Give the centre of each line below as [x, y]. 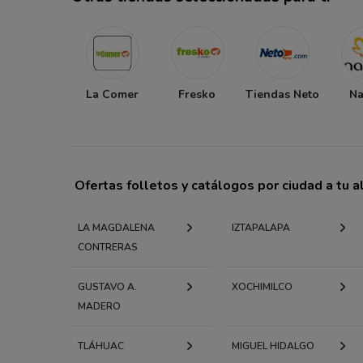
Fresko [197, 94]
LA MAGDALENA [116, 227]
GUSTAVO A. [107, 286]
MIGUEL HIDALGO [273, 346]
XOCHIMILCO [262, 286]
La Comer [112, 94]
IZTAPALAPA [261, 227]
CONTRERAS [108, 247]
